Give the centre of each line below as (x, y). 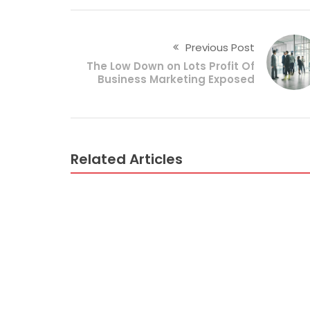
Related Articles (127, 159)
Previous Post (220, 47)
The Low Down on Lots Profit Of (170, 66)
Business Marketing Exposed (176, 79)
